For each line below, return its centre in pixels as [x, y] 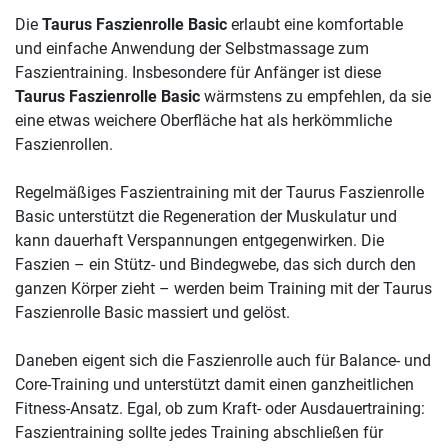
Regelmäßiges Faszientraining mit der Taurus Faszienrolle [219, 193]
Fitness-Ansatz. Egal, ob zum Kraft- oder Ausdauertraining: [220, 409]
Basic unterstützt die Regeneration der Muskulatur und [206, 217]
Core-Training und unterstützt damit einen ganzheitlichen [214, 385]
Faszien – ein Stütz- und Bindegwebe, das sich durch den [215, 265]
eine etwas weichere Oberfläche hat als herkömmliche [203, 121]
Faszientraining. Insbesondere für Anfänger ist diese [198, 73]
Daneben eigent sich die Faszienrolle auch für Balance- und [223, 361]
